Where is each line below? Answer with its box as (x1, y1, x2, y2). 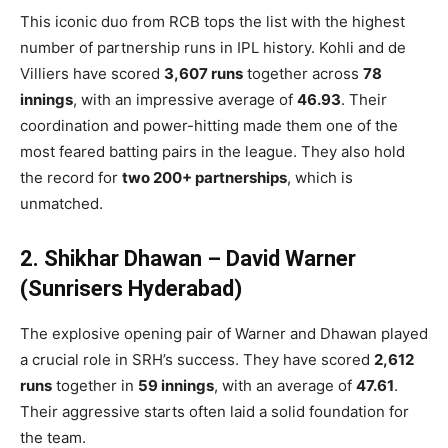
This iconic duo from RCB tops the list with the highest (20, 11, 405, 31)
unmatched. (20, 193, 103, 213)
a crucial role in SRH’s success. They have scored (20, 349, 374, 369)
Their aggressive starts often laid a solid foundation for (20, 401, 409, 421)
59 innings (138, 375, 214, 395)
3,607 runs (164, 63, 243, 83)
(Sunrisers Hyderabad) (20, 275, 242, 301)
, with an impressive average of (73, 89, 297, 109)
